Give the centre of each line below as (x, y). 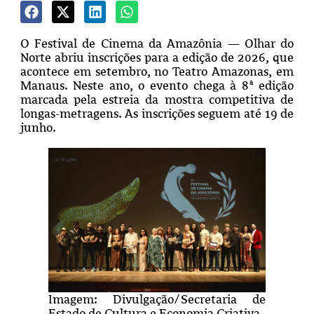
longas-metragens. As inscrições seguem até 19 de (157, 113)
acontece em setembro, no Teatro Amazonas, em (157, 71)
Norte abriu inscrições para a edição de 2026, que (157, 57)
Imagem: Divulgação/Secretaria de (157, 300)
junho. (39, 127)
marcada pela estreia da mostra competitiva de (157, 99)
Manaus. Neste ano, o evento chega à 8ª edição (157, 85)
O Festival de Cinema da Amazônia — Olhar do (157, 43)
